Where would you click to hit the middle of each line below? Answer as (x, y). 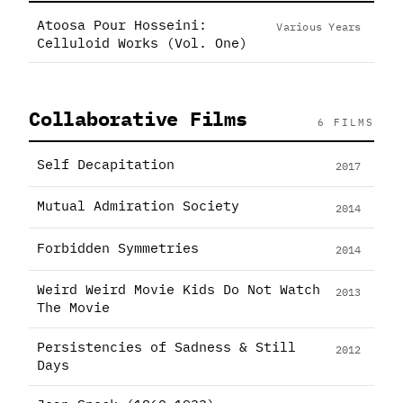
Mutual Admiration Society (138, 206)
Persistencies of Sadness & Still (166, 347)
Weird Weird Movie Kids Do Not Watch (178, 290)
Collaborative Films (138, 119)
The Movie (73, 308)
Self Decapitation (105, 164)
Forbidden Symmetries (117, 247)
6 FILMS (345, 123)
